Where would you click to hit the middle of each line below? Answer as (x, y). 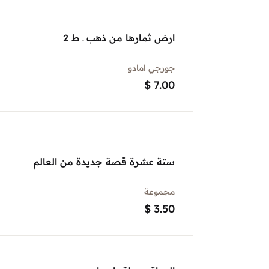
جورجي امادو (151, 68)
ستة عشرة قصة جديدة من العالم (104, 162)
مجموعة (159, 192)
